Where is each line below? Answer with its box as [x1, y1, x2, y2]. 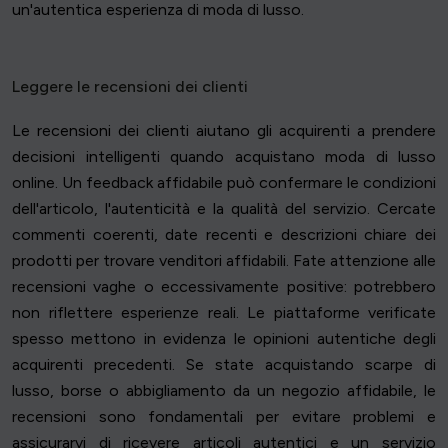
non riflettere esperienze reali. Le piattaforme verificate [12, 303, 436, 323]
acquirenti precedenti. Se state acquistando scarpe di [12, 355, 436, 375]
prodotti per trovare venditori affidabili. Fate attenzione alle [12, 251, 436, 271]
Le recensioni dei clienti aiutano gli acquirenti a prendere [12, 121, 436, 141]
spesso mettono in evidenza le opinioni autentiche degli [12, 329, 436, 349]
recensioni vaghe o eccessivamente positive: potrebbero [12, 277, 436, 297]
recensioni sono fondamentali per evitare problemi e [12, 407, 436, 427]
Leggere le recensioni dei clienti [12, 77, 248, 97]
